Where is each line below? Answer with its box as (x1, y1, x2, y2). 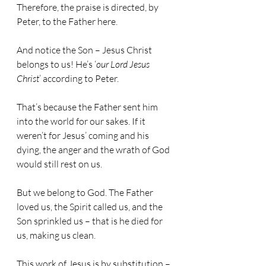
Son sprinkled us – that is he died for (17, 215, 164, 227)
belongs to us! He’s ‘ (17, 58, 96, 70)
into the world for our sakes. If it (17, 115, 147, 127)
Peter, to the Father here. (17, 15, 118, 27)
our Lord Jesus (96, 58, 151, 70)
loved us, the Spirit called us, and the (17, 201, 164, 213)
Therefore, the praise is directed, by (17, 1, 160, 13)
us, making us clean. (17, 229, 96, 241)
